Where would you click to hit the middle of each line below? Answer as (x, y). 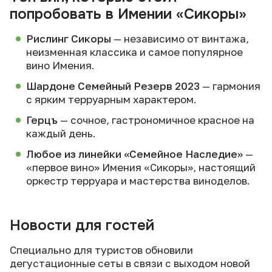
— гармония (230, 86)
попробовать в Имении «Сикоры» (128, 14)
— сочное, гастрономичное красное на (156, 120)
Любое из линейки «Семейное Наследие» (134, 154)
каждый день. (61, 133)
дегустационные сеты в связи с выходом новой (130, 263)
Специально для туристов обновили (101, 250)
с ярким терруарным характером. (111, 99)
